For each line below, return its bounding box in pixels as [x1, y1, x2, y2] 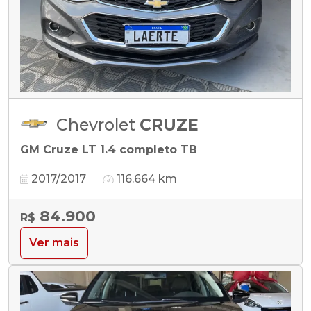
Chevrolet [56, 114, 140, 135]
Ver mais [29, 235, 79, 249]
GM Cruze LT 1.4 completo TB [20, 142, 197, 156]
